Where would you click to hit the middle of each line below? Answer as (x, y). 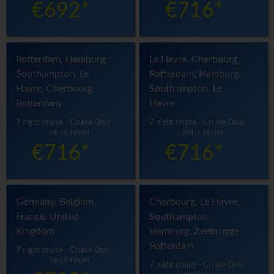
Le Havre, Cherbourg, (195, 60)
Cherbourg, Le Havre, (195, 202)
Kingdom (35, 231)
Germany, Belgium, (56, 202)
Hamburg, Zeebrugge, (196, 231)
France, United (47, 217)
